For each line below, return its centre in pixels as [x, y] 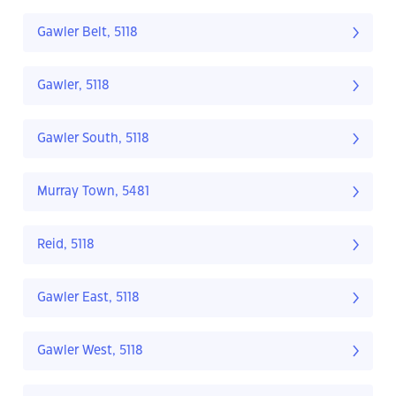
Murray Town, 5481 [93, 192]
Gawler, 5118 [73, 86]
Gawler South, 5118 [93, 139]
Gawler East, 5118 [88, 298]
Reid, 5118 [66, 245]
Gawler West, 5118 [90, 351]
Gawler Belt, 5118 [88, 33]
